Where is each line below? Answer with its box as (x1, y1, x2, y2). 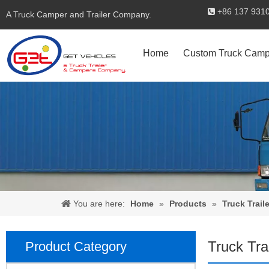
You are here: (73, 198, 125, 208)
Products (169, 198, 207, 208)
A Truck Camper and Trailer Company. (6, 10, 151, 19)
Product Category (25, 238, 127, 254)
